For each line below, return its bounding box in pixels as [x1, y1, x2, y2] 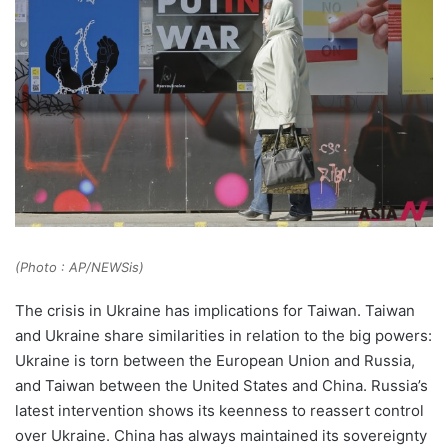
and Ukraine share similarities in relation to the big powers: [15, 326, 432, 346]
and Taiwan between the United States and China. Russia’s [15, 376, 428, 396]
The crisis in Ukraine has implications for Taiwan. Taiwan [15, 301, 415, 321]
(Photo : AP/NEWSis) [15, 259, 144, 276]
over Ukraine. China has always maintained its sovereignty [15, 426, 427, 446]
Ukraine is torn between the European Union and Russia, [15, 351, 415, 371]
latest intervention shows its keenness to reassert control [15, 401, 424, 421]
